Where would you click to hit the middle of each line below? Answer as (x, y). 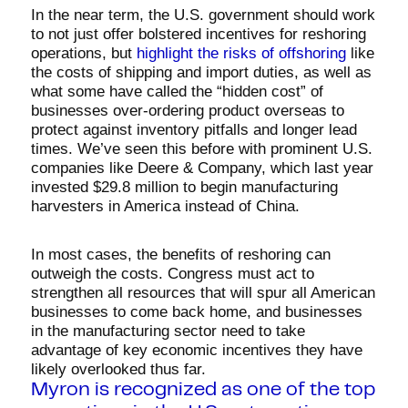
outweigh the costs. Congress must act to (172, 274)
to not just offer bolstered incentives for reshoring (198, 34)
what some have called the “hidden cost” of (177, 92)
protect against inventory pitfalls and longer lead (194, 130)
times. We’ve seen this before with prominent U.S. (201, 149)
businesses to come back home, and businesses (196, 312)
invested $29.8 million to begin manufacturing (184, 187)
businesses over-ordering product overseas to (187, 111)
